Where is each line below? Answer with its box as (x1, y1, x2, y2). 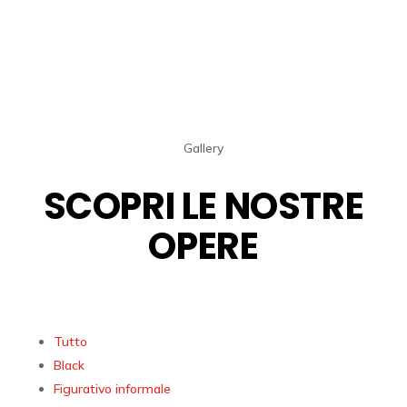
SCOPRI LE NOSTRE (43, 181, 364, 233)
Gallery (183, 140, 223, 157)
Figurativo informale (53, 381, 171, 398)
